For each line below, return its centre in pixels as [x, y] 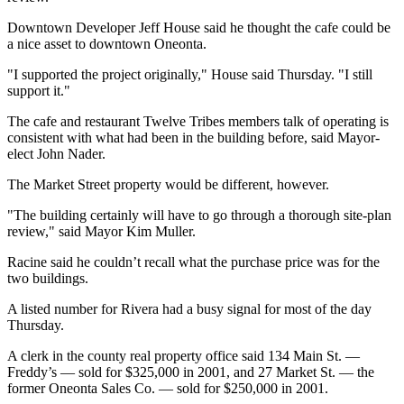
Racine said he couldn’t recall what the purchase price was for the [193, 262]
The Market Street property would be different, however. [168, 184]
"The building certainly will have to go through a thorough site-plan [199, 215]
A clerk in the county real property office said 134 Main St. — [184, 355]
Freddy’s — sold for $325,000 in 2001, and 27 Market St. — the [191, 372]
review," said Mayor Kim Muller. [101, 231]
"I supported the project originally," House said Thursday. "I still [190, 74]
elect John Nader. [56, 153]
